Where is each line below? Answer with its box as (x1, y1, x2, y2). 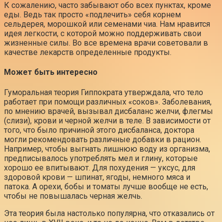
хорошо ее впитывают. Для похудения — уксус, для (4, 163, 195, 172)
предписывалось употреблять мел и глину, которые (4, 153, 198, 163)
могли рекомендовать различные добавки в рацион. (4, 134, 201, 144)
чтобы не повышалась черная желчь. (4, 191, 142, 201)
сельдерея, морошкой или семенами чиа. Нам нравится (4, 19, 210, 29)
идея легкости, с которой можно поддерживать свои (4, 29, 201, 39)
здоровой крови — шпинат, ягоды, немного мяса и (4, 172, 190, 182)
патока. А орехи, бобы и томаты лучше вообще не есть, (4, 181, 208, 191)
